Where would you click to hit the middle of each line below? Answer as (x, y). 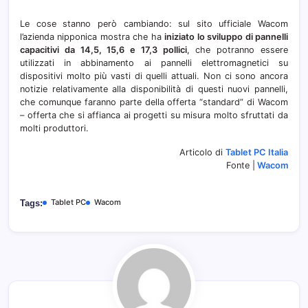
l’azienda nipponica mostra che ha (92, 36)
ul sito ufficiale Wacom (235, 23)
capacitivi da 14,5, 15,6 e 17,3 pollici (103, 49)
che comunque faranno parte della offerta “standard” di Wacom (154, 102)
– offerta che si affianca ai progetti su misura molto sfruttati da (154, 115)
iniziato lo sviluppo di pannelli (227, 36)
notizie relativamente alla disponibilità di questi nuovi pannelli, (154, 89)
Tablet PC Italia (257, 152)
